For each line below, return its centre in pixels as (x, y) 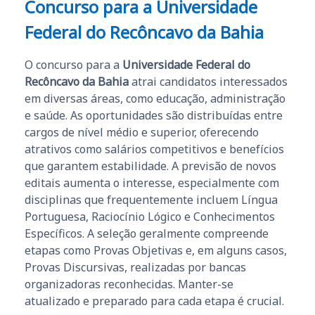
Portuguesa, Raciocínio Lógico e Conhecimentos (150, 217)
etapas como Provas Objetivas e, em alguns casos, (156, 251)
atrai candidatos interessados (208, 82)
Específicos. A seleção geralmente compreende (147, 234)
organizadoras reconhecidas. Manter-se (129, 284)
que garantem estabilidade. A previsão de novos (150, 166)
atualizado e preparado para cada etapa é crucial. (154, 301)
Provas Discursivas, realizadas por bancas (135, 268)
